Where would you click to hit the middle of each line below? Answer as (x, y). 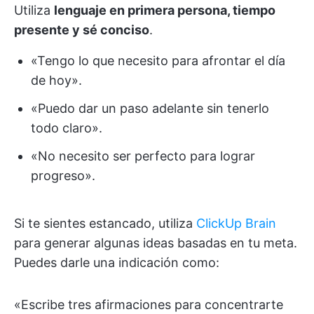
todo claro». (67, 128)
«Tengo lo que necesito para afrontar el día (158, 61)
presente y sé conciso (82, 30)
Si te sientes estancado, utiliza (105, 223)
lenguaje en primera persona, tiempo (165, 10)
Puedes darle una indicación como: (117, 262)
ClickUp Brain (236, 223)
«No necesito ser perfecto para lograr (143, 156)
